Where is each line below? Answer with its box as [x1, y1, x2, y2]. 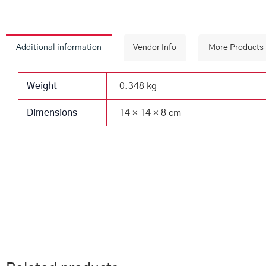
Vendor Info [133, 43, 177, 52]
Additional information [15, 43, 102, 52]
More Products [208, 43, 264, 52]
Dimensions [27, 108, 78, 118]
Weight [27, 81, 58, 91]
